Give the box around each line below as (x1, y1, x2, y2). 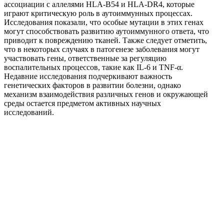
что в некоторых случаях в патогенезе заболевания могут (4, 44, 199, 53)
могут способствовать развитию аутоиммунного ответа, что (4, 26, 209, 35)
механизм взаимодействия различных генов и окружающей (4, 89, 208, 98)
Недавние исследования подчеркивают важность (4, 71, 172, 80)
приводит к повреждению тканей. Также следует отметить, (4, 35, 207, 44)
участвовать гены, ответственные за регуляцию (4, 53, 166, 62)
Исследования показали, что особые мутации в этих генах (4, 17, 203, 26)
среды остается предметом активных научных (4, 98, 161, 107)
